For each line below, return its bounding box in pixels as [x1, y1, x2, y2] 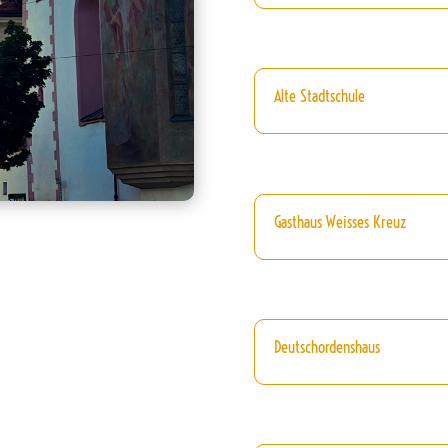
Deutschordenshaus [273, 336, 380, 357]
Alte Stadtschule [273, 86, 365, 107]
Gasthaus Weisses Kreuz [273, 211, 406, 232]
